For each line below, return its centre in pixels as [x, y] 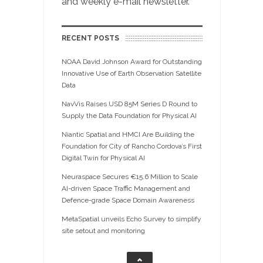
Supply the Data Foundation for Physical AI [129, 116]
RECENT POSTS [90, 38]
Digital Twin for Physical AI [103, 158]
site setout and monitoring [103, 231]
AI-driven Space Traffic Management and [126, 188]
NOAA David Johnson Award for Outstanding [132, 62]
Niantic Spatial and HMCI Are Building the [128, 134]
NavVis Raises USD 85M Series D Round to [129, 104]
